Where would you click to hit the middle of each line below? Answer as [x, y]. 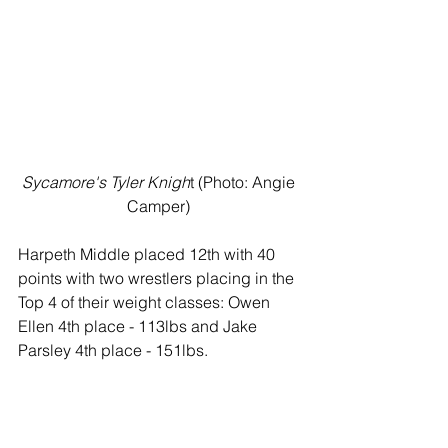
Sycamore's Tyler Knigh [105, 182]
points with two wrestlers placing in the [158, 278]
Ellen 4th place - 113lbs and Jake [139, 326]
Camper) [160, 206]
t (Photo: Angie [244, 182]
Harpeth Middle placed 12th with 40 [148, 254]
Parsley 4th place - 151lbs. [113, 350]
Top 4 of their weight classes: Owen [146, 302]
